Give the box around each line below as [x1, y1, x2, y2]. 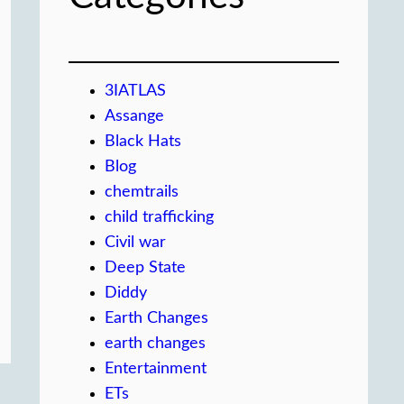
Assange [105, 108, 164, 124]
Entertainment [105, 361, 207, 377]
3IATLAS [105, 83, 166, 99]
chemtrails [105, 184, 179, 200]
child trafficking [105, 209, 214, 225]
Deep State [105, 260, 186, 276]
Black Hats [105, 133, 181, 150]
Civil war [105, 234, 166, 251]
